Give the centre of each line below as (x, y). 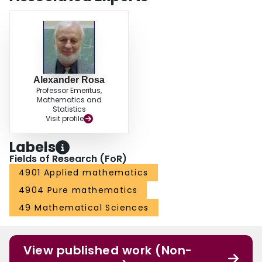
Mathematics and (69, 100)
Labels (32, 147)
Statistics (69, 109)
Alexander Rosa (69, 80)
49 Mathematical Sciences (84, 208)
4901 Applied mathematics (84, 173)
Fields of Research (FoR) (68, 159)
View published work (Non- (108, 251)
